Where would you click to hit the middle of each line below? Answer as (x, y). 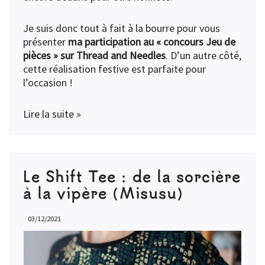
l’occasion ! (48, 83)
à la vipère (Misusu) (104, 193)
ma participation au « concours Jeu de (152, 42)
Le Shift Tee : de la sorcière (132, 176)
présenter (46, 42)
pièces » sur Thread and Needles (94, 56)
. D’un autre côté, (203, 56)
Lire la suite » (52, 114)
